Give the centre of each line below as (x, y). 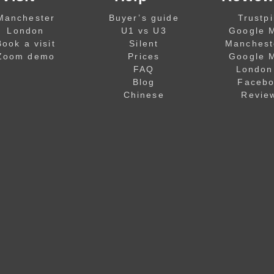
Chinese (144, 94)
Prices (144, 56)
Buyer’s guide (144, 17)
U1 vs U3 (144, 30)
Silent (144, 43)
